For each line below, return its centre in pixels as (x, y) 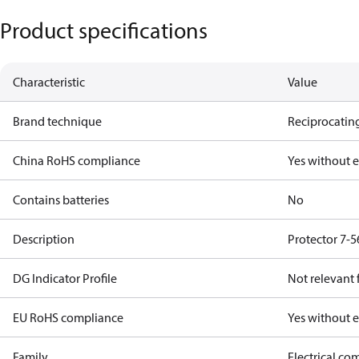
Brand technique (57, 121)
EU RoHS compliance (68, 317)
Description (44, 239)
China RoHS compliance (77, 160)
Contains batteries (61, 200)
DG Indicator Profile (65, 278)
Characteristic (49, 82)
